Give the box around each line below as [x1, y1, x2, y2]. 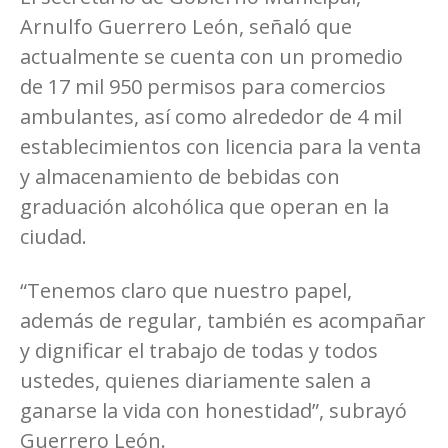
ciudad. [20, 222, 87, 250]
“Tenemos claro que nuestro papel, [20, 276, 352, 304]
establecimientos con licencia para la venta [20, 132, 421, 160]
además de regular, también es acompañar [20, 306, 426, 334]
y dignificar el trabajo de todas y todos [20, 336, 378, 364]
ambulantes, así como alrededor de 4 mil [20, 102, 402, 130]
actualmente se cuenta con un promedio [20, 42, 403, 70]
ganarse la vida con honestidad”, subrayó [20, 396, 407, 424]
